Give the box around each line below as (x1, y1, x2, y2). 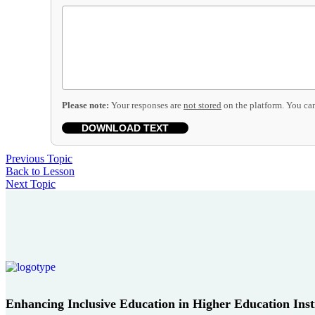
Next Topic (6, 177, 56, 190)
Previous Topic (6, 152, 72, 165)
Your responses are (109, 99, 184, 110)
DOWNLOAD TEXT (82, 122, 169, 134)
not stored (184, 99, 221, 110)
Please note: (62, 99, 109, 110)
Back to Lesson (6, 165, 75, 177)
